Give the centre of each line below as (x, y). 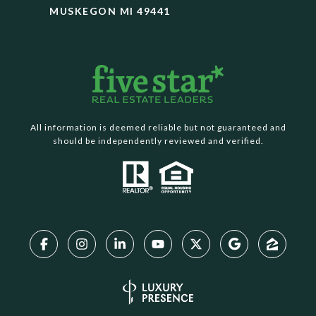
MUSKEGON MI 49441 (110, 11)
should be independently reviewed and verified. (158, 140)
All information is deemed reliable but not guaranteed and (158, 127)
